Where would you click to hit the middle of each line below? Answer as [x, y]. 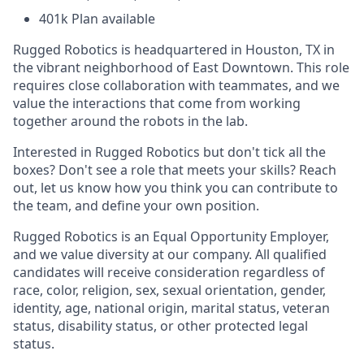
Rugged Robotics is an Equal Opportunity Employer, [171, 236]
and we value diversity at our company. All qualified [170, 254]
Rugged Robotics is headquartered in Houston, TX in [174, 50]
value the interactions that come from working [157, 103]
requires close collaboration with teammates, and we [176, 85]
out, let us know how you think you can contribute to [175, 188]
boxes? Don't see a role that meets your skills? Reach [175, 170]
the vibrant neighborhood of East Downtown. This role [181, 67]
